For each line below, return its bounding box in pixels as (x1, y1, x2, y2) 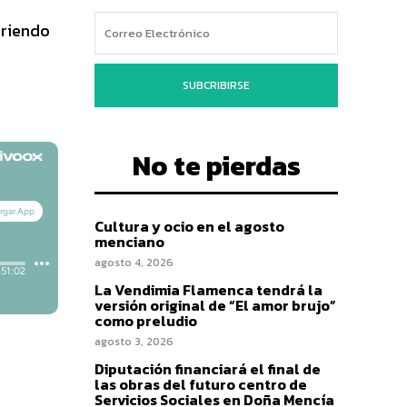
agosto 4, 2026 (94, 253, 174, 271)
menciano (94, 230, 164, 253)
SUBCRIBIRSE (183, 76, 250, 94)
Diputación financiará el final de (94, 357, 321, 380)
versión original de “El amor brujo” (94, 293, 336, 316)
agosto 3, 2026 (94, 333, 174, 350)
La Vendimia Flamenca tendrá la (94, 278, 323, 301)
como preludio (94, 309, 197, 332)
